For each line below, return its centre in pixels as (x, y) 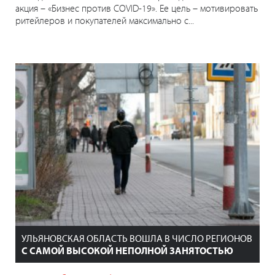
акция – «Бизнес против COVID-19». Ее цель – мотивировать (137, 8)
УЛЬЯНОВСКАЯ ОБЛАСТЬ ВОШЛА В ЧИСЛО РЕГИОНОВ (137, 238)
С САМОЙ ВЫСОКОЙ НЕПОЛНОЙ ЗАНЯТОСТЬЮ (127, 251)
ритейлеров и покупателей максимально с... (105, 21)
